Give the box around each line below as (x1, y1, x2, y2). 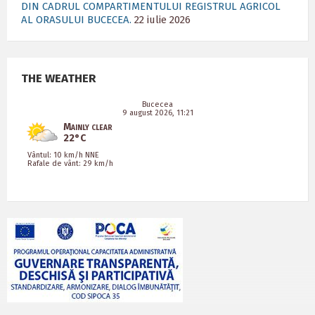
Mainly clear (63, 121, 112, 133)
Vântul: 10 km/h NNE (27, 150, 99, 160)
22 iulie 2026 (134, 13, 191, 26)
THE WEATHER (21, 71, 96, 86)
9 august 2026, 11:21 (122, 108, 193, 117)
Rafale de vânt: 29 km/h (27, 159, 113, 168)
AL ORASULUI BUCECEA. (21, 13, 131, 26)
